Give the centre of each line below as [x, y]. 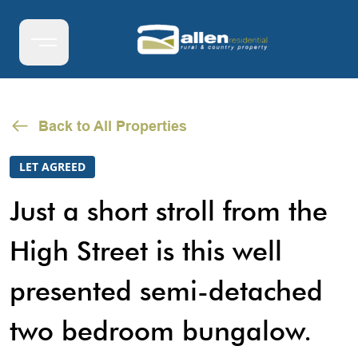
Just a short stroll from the [169, 211]
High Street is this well [146, 251]
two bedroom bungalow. [161, 330]
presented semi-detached [166, 290]
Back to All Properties [113, 126]
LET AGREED [52, 167]
